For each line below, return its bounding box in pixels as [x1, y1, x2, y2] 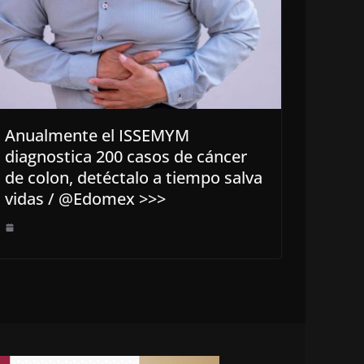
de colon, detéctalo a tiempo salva [5, 167, 262, 189]
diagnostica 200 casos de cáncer [5, 145, 247, 168]
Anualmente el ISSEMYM [5, 124, 189, 147]
